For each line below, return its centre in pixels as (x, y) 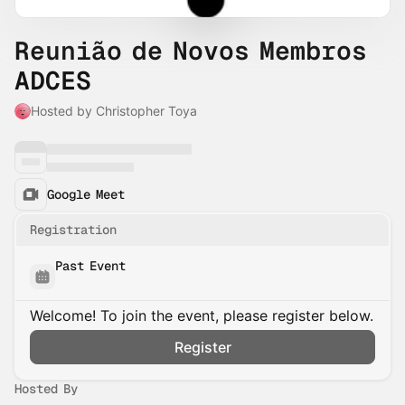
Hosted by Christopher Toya (114, 111)
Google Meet (86, 194)
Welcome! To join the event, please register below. (202, 316)
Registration (73, 230)
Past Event (90, 266)
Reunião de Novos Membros (191, 51)
